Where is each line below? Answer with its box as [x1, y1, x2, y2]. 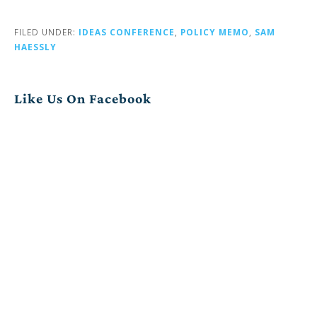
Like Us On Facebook [14, 90, 151, 106]
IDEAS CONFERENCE [79, 25, 175, 38]
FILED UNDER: [14, 25, 79, 38]
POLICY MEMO [180, 25, 249, 38]
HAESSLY [14, 40, 57, 52]
